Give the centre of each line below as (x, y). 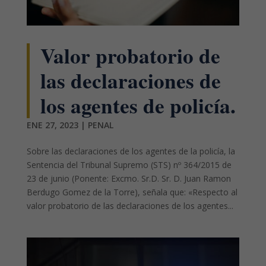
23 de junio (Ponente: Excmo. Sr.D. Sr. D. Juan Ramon (129, 178)
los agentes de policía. (138, 105)
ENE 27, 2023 (52, 125)
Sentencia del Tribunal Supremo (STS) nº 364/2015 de (129, 164)
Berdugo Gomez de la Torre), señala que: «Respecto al (132, 192)
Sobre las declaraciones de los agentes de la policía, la (131, 151)
